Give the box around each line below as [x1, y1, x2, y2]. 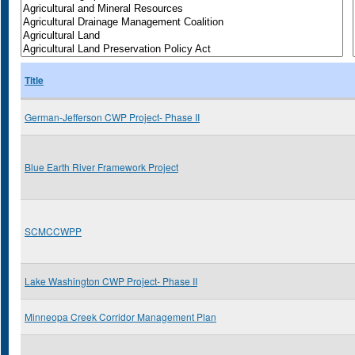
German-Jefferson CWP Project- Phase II [25, 110, 200, 124]
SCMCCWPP [25, 224, 82, 238]
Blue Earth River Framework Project [25, 160, 178, 174]
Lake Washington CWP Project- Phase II [25, 274, 197, 288]
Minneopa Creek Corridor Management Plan [25, 310, 216, 323]
